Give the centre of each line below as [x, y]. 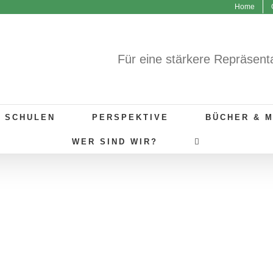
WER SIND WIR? [115, 141]
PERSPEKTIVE [130, 117]
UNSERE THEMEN [136, 211]
